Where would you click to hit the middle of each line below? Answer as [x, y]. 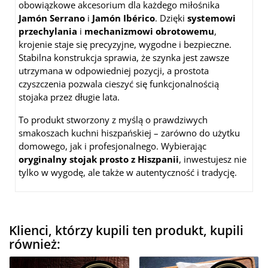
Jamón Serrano [52, 18]
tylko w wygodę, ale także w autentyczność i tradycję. [128, 173]
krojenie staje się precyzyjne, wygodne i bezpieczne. [125, 45]
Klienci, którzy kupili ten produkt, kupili [126, 231]
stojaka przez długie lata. [69, 97]
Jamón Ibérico [124, 18]
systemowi [211, 18]
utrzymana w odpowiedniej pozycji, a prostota [114, 71]
